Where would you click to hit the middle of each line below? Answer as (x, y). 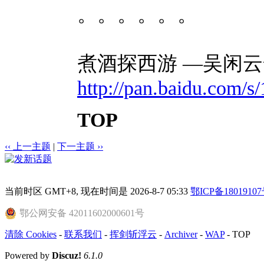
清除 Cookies (31, 234)
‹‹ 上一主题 (28, 146)
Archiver (181, 234)
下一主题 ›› (80, 146)
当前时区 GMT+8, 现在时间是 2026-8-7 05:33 (98, 191)
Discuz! (67, 255)
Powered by (28, 255)
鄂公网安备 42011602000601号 (82, 213)
